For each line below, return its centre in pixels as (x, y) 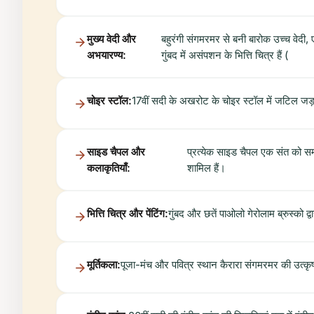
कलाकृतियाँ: (109, 168)
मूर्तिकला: (104, 265)
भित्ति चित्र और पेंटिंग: (128, 213)
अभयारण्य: (107, 55)
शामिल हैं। (206, 168)
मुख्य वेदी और (111, 39)
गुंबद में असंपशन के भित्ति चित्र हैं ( (225, 55)
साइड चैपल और (116, 152)
